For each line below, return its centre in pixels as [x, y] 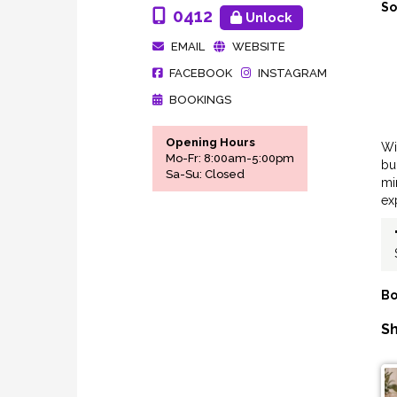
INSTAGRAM [292, 74]
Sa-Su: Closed [205, 175]
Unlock [267, 18]
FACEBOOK [201, 74]
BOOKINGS [200, 100]
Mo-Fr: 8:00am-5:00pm [230, 159]
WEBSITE [259, 47]
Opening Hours [210, 143]
